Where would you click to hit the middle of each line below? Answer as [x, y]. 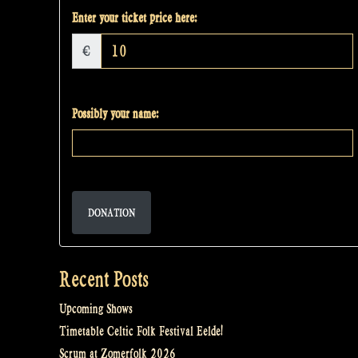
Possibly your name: [115, 114]
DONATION [111, 213]
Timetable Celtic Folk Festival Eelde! [141, 332]
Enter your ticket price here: [134, 18]
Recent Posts [104, 279]
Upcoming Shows [96, 309]
